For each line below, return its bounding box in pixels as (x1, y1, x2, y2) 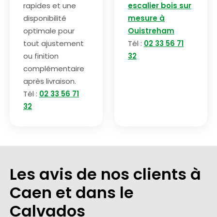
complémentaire (23, 63, 84, 74)
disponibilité (23, 13, 66, 24)
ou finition (23, 51, 59, 62)
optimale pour (23, 26, 75, 36)
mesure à (128, 13, 165, 24)
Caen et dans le (10, 182, 134, 204)
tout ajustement (23, 38, 84, 49)
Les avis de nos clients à (10, 163, 201, 186)
